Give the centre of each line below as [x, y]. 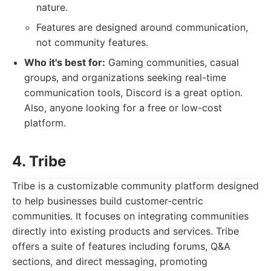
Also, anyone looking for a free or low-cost [123, 108]
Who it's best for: [65, 62]
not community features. [92, 42]
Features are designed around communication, [142, 27]
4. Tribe [39, 161]
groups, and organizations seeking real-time [125, 77]
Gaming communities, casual [172, 62]
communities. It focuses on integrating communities [130, 216]
